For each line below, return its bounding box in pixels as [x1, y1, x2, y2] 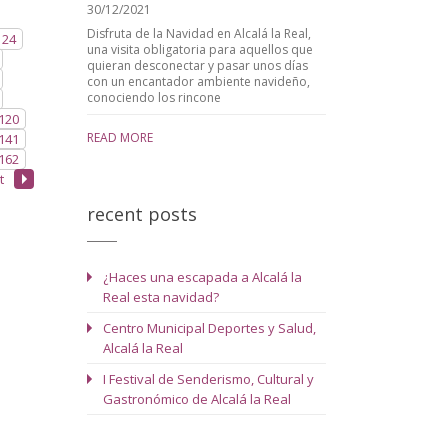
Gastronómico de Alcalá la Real [103, 389, 292, 408]
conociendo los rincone [87, 88, 222, 106]
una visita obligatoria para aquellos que [87, 40, 314, 58]
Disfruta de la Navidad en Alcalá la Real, [87, 24, 312, 42]
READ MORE [87, 128, 154, 146]
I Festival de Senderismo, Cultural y [103, 369, 315, 388]
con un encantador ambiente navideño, [87, 72, 311, 90]
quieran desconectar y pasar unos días [87, 56, 309, 74]
